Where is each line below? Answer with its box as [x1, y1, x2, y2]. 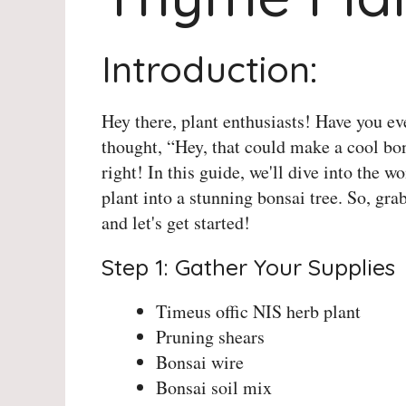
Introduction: [101, 46, 317, 92]
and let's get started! [101, 210, 250, 236]
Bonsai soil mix [156, 375, 272, 401]
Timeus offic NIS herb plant [156, 299, 361, 324]
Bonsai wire [156, 350, 244, 375]
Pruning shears [156, 324, 265, 350]
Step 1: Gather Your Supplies [101, 253, 395, 282]
